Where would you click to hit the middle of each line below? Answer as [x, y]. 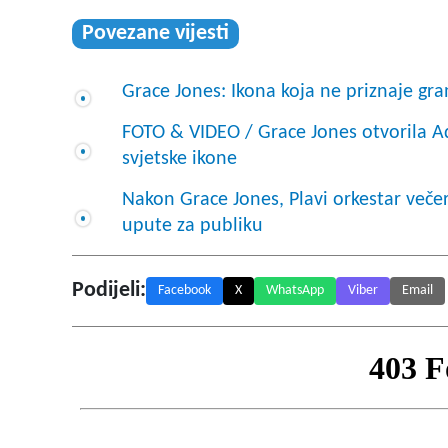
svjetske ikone [179, 159]
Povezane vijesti [155, 34]
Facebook [184, 291]
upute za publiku [192, 226]
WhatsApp [295, 291]
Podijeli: [109, 291]
